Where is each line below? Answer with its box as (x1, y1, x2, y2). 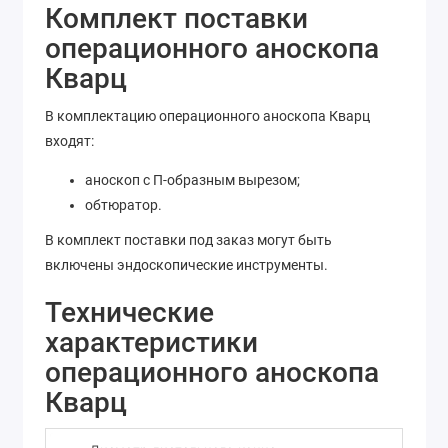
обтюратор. (85, 196, 162, 213)
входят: (45, 133, 94, 150)
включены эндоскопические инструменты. (45, 256, 328, 273)
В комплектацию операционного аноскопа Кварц (45, 108, 370, 125)
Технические (45, 295, 214, 329)
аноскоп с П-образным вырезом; (85, 171, 300, 188)
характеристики (45, 325, 258, 359)
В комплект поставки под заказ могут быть (45, 231, 332, 248)
